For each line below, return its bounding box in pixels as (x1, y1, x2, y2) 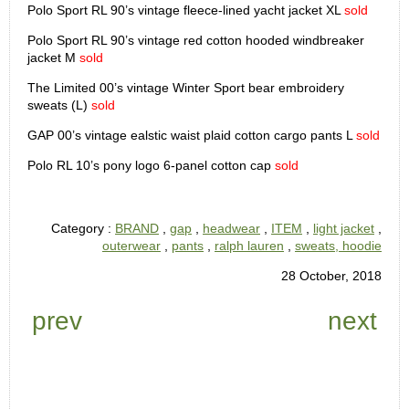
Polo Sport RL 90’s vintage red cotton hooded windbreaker (27, 32, 364, 47)
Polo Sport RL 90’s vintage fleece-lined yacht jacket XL (27, 2, 341, 17)
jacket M (27, 49, 79, 65)
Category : (51, 220, 115, 236)
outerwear (102, 237, 161, 253)
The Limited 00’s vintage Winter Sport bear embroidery (27, 79, 344, 95)
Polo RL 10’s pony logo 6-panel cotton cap (27, 157, 271, 173)
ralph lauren (215, 237, 284, 253)
